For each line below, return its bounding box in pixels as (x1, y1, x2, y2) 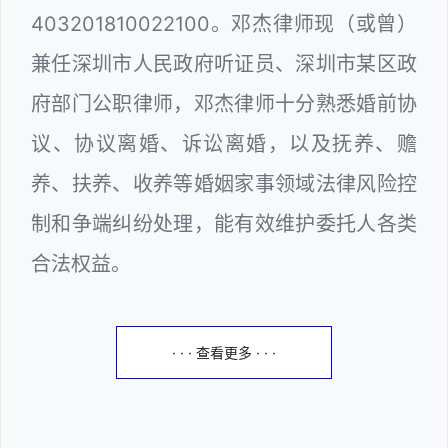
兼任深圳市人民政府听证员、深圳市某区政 (31, 51, 417, 76)
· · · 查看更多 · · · (172, 343, 276, 361)
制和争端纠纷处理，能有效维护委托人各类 (31, 211, 417, 236)
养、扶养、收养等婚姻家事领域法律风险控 (31, 171, 417, 196)
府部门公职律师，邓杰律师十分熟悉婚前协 (31, 91, 417, 116)
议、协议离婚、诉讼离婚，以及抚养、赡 (31, 131, 417, 156)
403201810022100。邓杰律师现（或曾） (31, 11, 417, 36)
